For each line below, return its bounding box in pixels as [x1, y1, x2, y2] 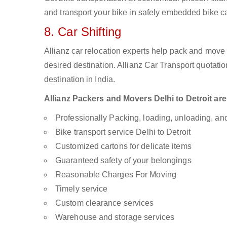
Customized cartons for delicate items [55, 142, 192, 150]
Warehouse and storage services [55, 213, 174, 221]
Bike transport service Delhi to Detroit [55, 128, 191, 136]
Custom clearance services [55, 199, 154, 207]
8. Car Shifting [44, 25, 122, 39]
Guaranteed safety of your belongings [55, 156, 192, 165]
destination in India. [44, 75, 116, 84]
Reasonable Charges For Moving [55, 170, 176, 179]
